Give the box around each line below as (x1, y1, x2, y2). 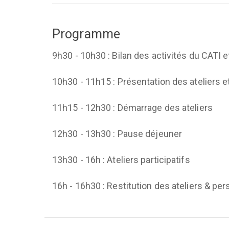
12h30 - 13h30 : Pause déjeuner (52, 128, 182, 139)
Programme (52, 27, 120, 41)
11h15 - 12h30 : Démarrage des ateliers (52, 102, 213, 113)
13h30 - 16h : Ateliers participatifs (52, 154, 190, 165)
